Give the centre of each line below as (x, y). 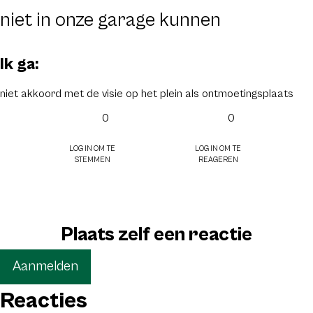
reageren (218, 159)
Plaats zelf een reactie (156, 235)
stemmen (92, 159)
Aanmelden (45, 267)
